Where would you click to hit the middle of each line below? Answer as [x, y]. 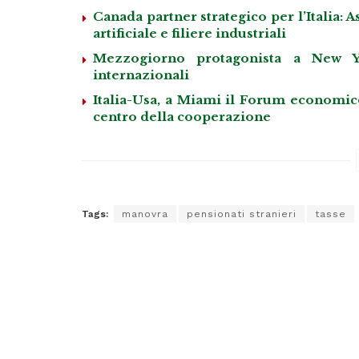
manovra [145, 214]
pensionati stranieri [242, 214]
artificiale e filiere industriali [190, 33]
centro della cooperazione [182, 116]
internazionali [141, 75]
